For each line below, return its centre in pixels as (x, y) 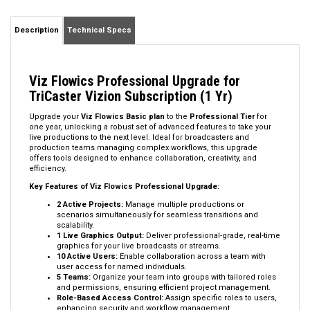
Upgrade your (55, 117)
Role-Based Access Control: (110, 299)
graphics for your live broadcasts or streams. (139, 247)
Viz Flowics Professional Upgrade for (135, 82)
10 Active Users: (87, 257)
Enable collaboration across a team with (192, 257)
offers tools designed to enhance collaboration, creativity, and (143, 159)
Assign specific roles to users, (220, 299)
